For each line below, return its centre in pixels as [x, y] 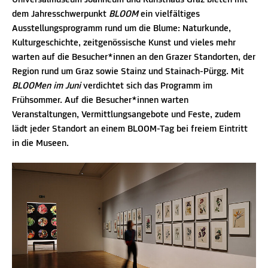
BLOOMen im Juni [46, 86]
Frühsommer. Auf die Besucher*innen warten [100, 100]
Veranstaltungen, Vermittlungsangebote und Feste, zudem [126, 115]
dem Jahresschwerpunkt [60, 14]
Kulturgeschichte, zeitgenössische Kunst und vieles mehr [124, 43]
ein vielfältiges [169, 14]
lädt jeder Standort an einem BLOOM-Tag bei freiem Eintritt [130, 129]
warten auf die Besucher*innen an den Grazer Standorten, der [134, 57]
